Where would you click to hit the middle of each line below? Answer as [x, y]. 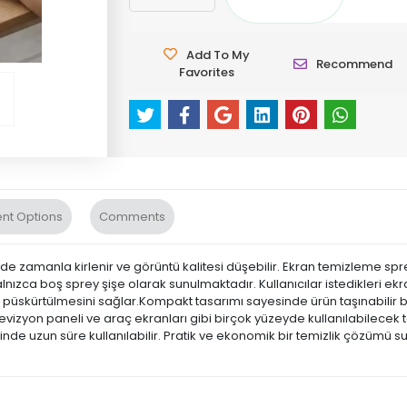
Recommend [355, 64]
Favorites [207, 72]
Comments [132, 216]
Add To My [218, 55]
